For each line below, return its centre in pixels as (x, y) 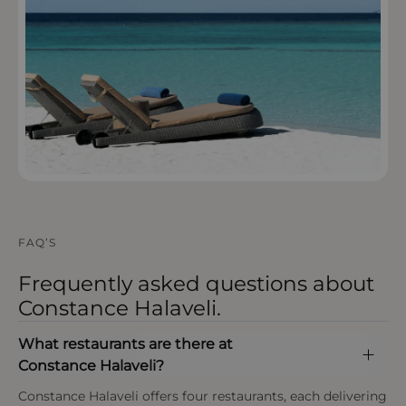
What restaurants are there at (126, 344)
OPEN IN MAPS (110, 87)
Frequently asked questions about (196, 284)
